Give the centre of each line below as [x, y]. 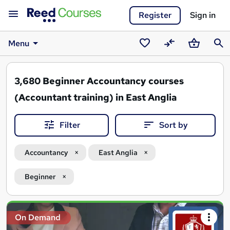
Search [22, 208]
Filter [70, 125]
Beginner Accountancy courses [113, 81]
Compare [179, 56]
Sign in [203, 15]
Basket [199, 56]
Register [155, 15]
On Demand [38, 218]
